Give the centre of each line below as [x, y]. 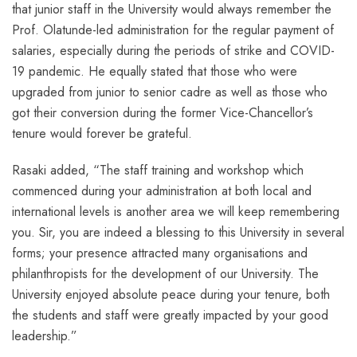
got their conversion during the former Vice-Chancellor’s [163, 112]
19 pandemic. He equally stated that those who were [155, 71]
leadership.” [45, 335]
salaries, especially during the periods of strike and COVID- [173, 50]
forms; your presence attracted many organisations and [160, 253]
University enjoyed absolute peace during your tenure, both [171, 294]
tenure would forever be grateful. [102, 133]
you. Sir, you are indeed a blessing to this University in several [178, 232]
